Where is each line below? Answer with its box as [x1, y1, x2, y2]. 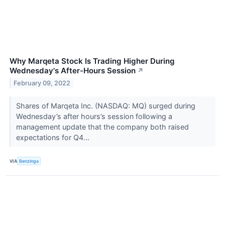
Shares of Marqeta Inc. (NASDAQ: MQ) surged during [16, 101, 195, 110]
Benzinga [19, 158, 39, 164]
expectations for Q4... [16, 133, 91, 142]
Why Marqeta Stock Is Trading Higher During [10, 56, 175, 66]
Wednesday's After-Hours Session [10, 66, 136, 76]
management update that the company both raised [16, 123, 189, 132]
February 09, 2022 [14, 79, 71, 87]
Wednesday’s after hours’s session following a [16, 112, 172, 121]
